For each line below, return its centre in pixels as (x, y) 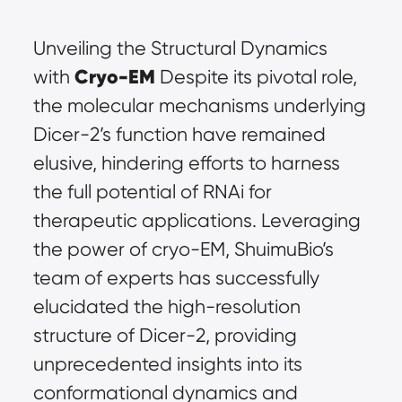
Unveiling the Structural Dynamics (180, 48)
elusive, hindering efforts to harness (186, 163)
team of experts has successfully (176, 278)
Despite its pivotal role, (256, 77)
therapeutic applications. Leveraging (197, 220)
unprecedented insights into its (167, 364)
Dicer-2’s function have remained (179, 134)
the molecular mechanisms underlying (199, 105)
